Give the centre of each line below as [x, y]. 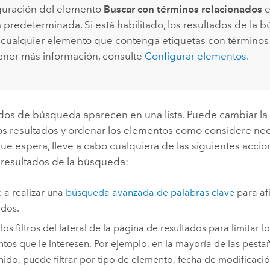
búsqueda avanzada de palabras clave [150, 193]
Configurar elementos [195, 56]
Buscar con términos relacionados [183, 9]
